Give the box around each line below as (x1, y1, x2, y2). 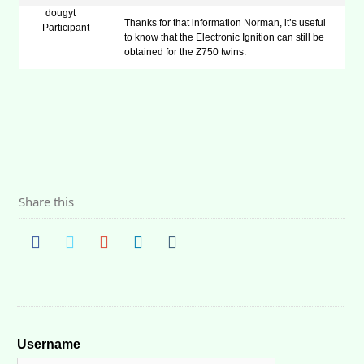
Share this (19, 193, 75, 210)
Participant (41, 22, 89, 33)
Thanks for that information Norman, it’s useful (124, 17, 327, 28)
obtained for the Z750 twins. (124, 46, 247, 58)
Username (17, 337, 81, 351)
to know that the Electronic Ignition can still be (124, 32, 325, 43)
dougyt (45, 7, 76, 19)
